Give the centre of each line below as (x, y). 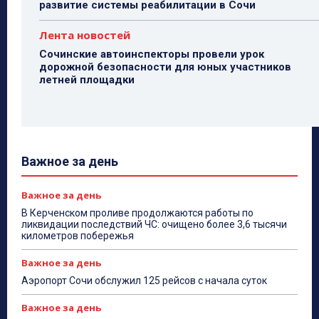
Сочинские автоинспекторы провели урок (152, 54)
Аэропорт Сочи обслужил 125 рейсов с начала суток (144, 281)
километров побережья (78, 236)
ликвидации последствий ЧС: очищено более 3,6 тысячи (154, 225)
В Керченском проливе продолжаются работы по (137, 213)
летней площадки (87, 80)
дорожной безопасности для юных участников (165, 67)
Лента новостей (85, 35)
